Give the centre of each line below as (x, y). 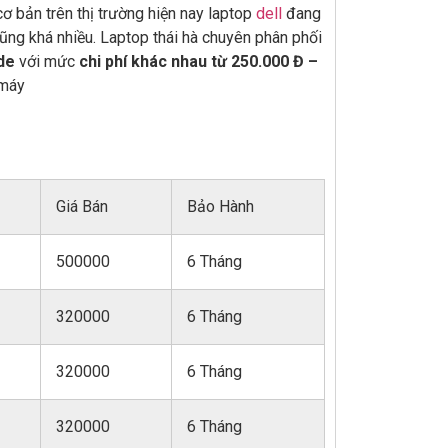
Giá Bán (82, 206)
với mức (47, 61)
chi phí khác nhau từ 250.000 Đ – (198, 61)
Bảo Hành (220, 206)
